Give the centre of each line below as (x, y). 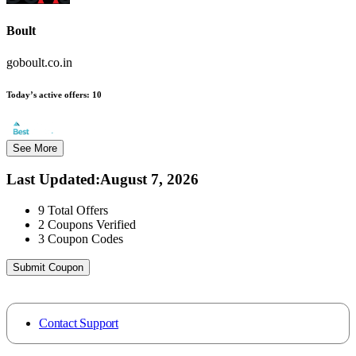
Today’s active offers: (48, 94)
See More (35, 148)
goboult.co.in (39, 62)
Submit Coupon (48, 267)
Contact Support (79, 323)
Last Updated (51, 180)
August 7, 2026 (149, 180)
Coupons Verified (92, 224)
